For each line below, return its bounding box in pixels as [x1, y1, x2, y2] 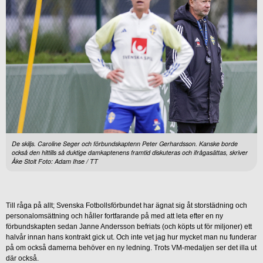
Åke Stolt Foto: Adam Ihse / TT [12, 157, 98, 166]
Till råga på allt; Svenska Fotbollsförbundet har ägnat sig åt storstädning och [6, 201, 247, 210]
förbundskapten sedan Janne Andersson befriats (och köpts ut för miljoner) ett [6, 222, 252, 231]
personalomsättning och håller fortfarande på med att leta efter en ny [6, 212, 223, 221]
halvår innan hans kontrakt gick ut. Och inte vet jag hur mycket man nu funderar [6, 233, 257, 242]
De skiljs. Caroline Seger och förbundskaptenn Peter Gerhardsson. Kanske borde [12, 139, 238, 149]
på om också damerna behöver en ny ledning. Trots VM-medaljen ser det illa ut [6, 244, 257, 252]
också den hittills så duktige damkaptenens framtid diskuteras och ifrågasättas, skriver [12, 148, 248, 157]
